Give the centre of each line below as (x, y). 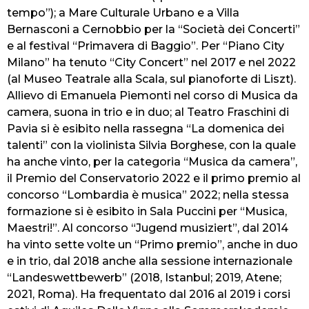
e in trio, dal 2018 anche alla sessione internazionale (150, 261)
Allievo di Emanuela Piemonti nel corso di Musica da (152, 96)
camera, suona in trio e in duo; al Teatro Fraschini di (148, 112)
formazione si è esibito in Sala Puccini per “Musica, (147, 212)
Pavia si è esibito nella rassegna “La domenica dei (146, 129)
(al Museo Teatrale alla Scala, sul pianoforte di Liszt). (153, 79)
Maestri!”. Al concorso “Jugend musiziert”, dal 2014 (148, 228)
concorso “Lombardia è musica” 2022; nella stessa (148, 195)
